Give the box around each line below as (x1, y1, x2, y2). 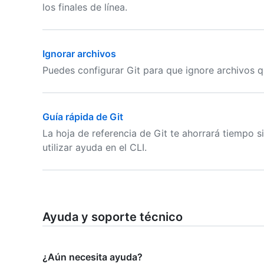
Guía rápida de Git (42, 111, 123, 123)
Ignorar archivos (42, 48, 116, 60)
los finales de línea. (42, 1, 127, 13)
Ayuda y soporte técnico (42, 210, 183, 224)
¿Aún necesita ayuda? (42, 251, 143, 263)
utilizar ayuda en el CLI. (42, 141, 147, 153)
